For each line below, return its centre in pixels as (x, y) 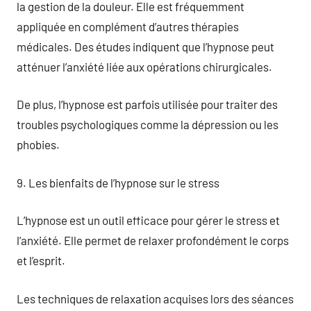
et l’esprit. (41, 260)
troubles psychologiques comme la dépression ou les (148, 124)
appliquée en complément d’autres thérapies (128, 26)
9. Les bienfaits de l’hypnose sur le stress (118, 182)
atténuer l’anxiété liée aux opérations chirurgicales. (144, 66)
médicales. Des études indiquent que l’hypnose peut (145, 46)
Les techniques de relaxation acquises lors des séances (155, 298)
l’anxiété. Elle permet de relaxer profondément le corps (153, 240)
